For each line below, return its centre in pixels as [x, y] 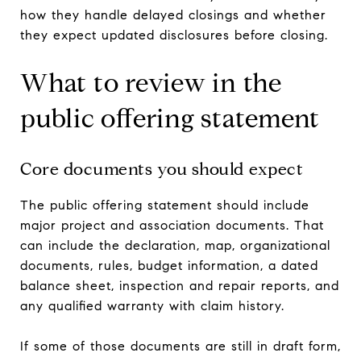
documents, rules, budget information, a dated [169, 265]
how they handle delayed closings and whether [173, 15]
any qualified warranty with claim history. [152, 305]
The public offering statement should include [165, 205]
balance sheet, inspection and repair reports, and [180, 285]
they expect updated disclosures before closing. [174, 35]
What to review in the [151, 83]
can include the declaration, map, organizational [175, 245]
